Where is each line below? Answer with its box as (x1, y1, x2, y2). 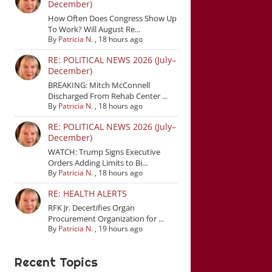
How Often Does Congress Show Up (47, 13, 177, 24)
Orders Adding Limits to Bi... (47, 157, 148, 168)
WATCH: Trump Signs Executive (47, 146, 160, 157)
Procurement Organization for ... (47, 213, 164, 224)
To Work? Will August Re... (47, 24, 140, 35)
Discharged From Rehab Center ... (47, 90, 168, 101)
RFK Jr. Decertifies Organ (47, 202, 135, 213)
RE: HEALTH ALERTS (47, 188, 127, 199)
